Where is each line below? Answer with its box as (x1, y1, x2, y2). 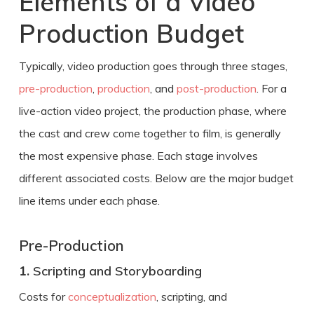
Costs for (18, 289, 68, 303)
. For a (256, 81, 287, 95)
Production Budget (18, 17, 244, 49)
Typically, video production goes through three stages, (18, 58, 287, 73)
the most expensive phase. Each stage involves (18, 148, 258, 163)
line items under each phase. (18, 193, 163, 207)
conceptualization (67, 289, 156, 303)
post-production (176, 81, 257, 95)
